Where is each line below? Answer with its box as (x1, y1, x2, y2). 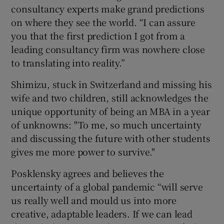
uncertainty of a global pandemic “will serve (11, 179, 203, 193)
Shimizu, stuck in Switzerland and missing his (11, 77, 212, 90)
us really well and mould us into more (11, 193, 177, 206)
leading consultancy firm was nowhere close (11, 42, 205, 55)
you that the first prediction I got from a (11, 28, 185, 42)
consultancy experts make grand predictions (11, 1, 205, 15)
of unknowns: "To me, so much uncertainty (11, 117, 201, 131)
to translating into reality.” (11, 55, 125, 69)
